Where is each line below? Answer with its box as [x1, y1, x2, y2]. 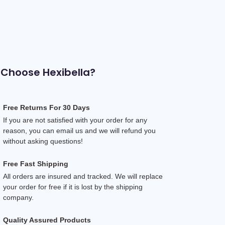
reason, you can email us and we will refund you [3, 127, 156, 135]
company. [3, 193, 34, 201]
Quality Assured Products [3, 216, 91, 224]
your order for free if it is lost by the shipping [3, 183, 143, 191]
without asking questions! [3, 137, 83, 145]
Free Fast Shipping [3, 160, 68, 168]
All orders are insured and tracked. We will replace [3, 172, 163, 180]
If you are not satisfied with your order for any [3, 116, 147, 124]
